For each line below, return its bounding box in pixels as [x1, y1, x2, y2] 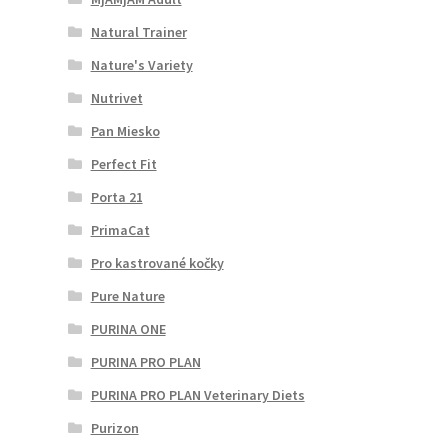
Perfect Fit [90, 154, 157, 173]
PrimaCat [90, 220, 150, 239]
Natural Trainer [90, 22, 187, 41]
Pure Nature [90, 286, 165, 305]
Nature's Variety [90, 55, 193, 74]
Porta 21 [90, 187, 143, 206]
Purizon [90, 418, 139, 437]
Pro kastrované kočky [90, 253, 224, 272]
